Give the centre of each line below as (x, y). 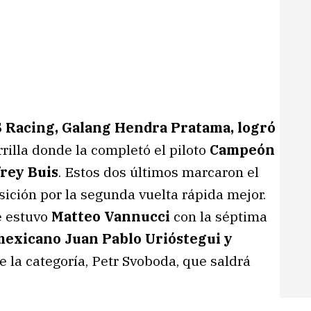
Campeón (242, 149)
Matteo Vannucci (111, 216)
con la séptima (219, 216)
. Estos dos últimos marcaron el (159, 171)
